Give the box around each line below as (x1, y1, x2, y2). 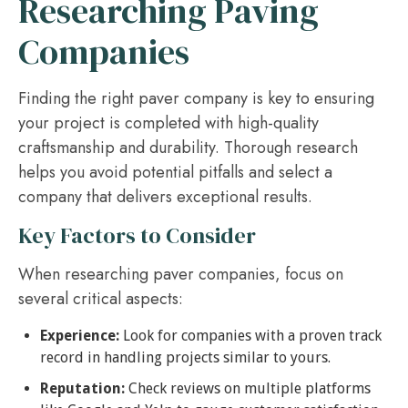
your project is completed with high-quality (18, 111, 319, 135)
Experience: (40, 327, 119, 344)
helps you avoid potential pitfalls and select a (18, 160, 332, 184)
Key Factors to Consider (18, 220, 256, 250)
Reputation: (40, 380, 125, 397)
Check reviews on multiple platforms (125, 380, 371, 397)
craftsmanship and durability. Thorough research (18, 136, 358, 159)
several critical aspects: (18, 287, 183, 311)
